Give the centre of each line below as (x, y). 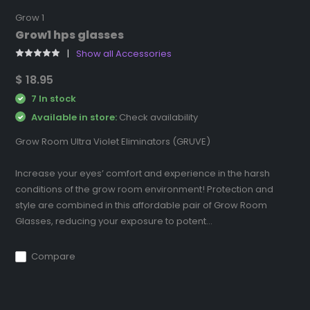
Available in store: (74, 117)
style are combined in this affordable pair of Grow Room (142, 206)
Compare (54, 257)
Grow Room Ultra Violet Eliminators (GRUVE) (113, 142)
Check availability (159, 117)
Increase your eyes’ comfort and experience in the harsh (143, 174)
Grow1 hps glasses (70, 35)
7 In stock (53, 99)
